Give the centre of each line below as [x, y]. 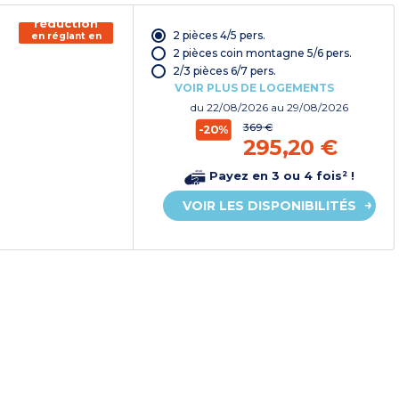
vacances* [66, 59]
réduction [66, 23]
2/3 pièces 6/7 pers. [224, 70]
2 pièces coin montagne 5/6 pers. [262, 53]
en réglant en [66, 36]
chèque [66, 47]
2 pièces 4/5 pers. [219, 35]
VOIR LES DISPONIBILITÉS [270, 205]
